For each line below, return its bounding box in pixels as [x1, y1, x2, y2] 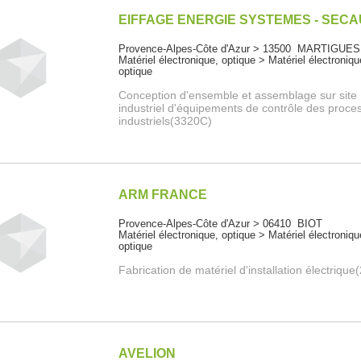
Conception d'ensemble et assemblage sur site [118, 89, 358, 102]
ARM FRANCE [118, 188, 208, 202]
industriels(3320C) [118, 114, 213, 128]
